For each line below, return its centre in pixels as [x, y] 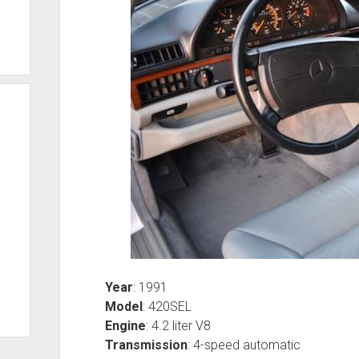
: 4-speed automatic [244, 345]
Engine [125, 325]
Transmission [146, 345]
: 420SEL [167, 306]
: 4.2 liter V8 [178, 325]
